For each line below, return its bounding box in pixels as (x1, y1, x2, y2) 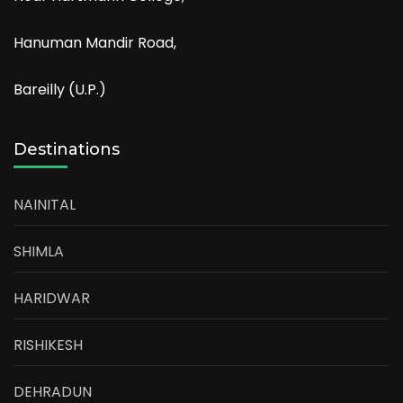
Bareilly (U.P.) (13, 78, 106, 100)
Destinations (13, 139, 120, 159)
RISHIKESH (13, 334, 83, 355)
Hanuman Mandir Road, (13, 31, 176, 53)
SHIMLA (13, 240, 64, 262)
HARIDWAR (13, 287, 90, 309)
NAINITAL (13, 193, 76, 215)
